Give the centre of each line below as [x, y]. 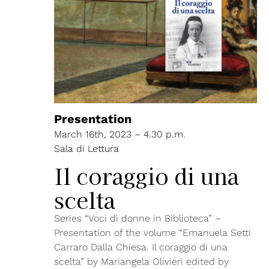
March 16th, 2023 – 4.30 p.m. [120, 134]
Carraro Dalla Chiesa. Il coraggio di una [141, 247]
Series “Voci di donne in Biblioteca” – [138, 219]
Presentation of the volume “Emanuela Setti [153, 233]
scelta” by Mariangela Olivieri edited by [141, 262]
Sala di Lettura [86, 149]
